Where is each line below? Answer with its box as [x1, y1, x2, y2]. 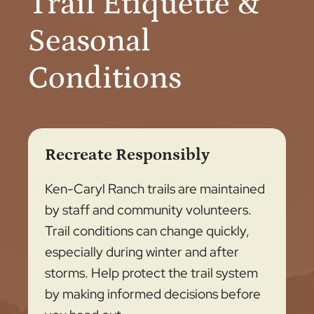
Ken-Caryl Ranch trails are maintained [45, 179, 265, 198]
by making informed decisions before [45, 285, 261, 303]
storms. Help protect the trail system [45, 264, 258, 282]
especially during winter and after [45, 243, 239, 261]
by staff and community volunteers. [45, 200, 252, 219]
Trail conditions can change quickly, [45, 221, 250, 240]
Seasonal [28, 23, 151, 59]
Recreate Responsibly [45, 144, 210, 164]
